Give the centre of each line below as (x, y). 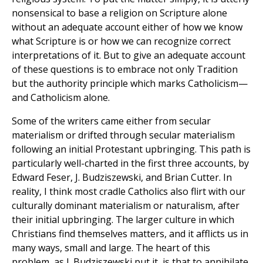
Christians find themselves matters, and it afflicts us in (130, 234)
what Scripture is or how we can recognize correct (121, 41)
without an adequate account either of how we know (127, 27)
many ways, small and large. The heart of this (111, 248)
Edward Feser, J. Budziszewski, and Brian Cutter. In (122, 178)
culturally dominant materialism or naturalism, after (126, 206)
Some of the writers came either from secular (111, 121)
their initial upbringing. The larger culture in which (123, 220)
